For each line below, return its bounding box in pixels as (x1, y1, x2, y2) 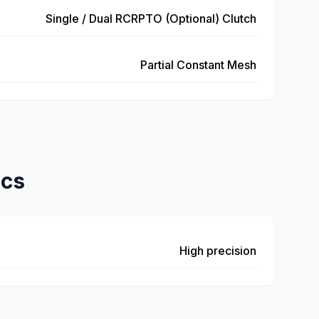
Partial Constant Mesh (140, 58, 256, 72)
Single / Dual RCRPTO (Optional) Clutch (46, 11, 256, 26)
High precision (179, 244, 256, 258)
